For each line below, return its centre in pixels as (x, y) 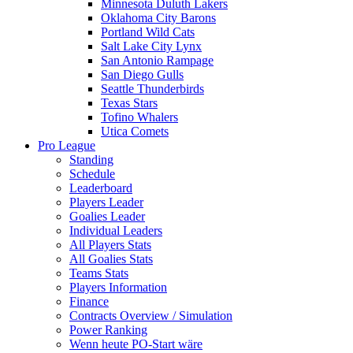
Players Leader (106, 202)
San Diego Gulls (142, 74)
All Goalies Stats (111, 259)
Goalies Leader (107, 216)
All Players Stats (110, 245)
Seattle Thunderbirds (152, 89)
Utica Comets (135, 131)
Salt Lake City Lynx (151, 46)
